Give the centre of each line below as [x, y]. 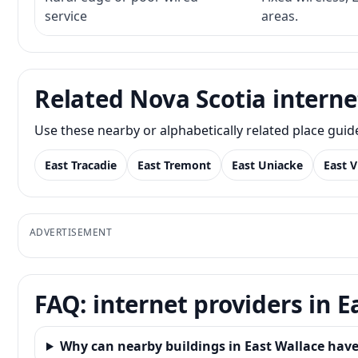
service [66, 16]
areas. [280, 16]
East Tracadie [81, 165]
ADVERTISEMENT [71, 232]
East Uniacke [267, 165]
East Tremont [174, 165]
